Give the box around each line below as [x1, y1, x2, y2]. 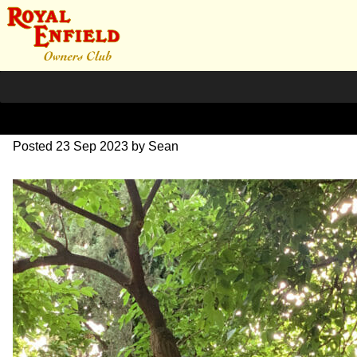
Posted [13, 139, 56, 153]
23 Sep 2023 [56, 139, 128, 153]
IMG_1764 [13, 92, 133, 122]
